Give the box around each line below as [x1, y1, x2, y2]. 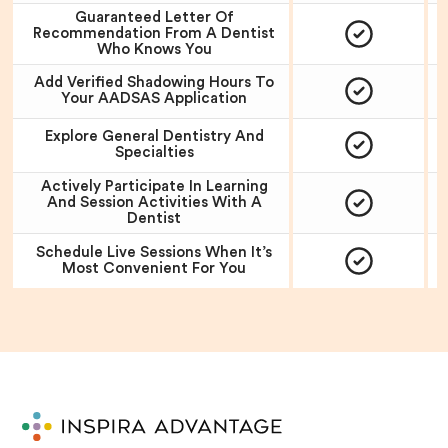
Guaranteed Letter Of [74, 9, 234, 25]
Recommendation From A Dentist [33, 25, 276, 41]
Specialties [114, 145, 194, 161]
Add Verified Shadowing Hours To [34, 75, 275, 91]
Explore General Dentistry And [44, 129, 264, 145]
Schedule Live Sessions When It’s [36, 244, 273, 260]
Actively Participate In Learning [40, 178, 268, 194]
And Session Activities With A [46, 194, 262, 210]
